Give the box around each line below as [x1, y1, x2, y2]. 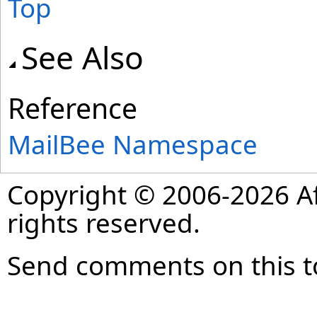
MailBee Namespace [8, 127, 258, 162]
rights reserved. [7, 205, 200, 241]
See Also [21, 36, 144, 79]
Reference [8, 89, 137, 127]
